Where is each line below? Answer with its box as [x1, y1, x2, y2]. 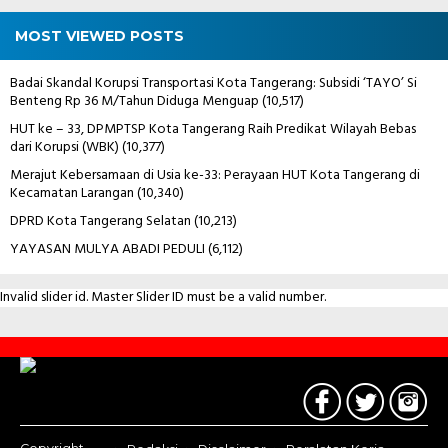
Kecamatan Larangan [10, 181, 134, 205]
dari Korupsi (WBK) [10, 135, 119, 159]
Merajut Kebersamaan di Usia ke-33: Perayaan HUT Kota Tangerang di [10, 163, 420, 187]
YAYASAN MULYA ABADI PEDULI [10, 237, 205, 261]
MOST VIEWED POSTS [15, 26, 184, 45]
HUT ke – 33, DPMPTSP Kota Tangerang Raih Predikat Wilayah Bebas [10, 117, 416, 141]
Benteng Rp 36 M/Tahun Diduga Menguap [10, 89, 259, 113]
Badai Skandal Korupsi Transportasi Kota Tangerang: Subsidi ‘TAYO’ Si [10, 71, 417, 95]
